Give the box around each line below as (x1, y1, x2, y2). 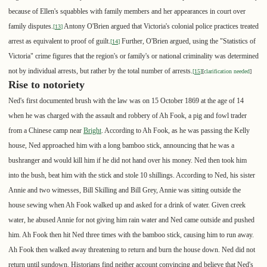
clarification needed (204, 68, 250, 75)
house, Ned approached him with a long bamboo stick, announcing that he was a (8, 141, 234, 150)
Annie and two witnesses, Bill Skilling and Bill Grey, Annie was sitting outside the (8, 186, 241, 195)
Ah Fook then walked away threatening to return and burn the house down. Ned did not (8, 246, 255, 254)
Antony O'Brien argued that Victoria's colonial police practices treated (63, 22, 259, 31)
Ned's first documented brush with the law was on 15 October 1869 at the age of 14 (8, 97, 244, 105)
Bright (83, 126, 101, 135)
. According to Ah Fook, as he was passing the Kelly (101, 126, 250, 135)
